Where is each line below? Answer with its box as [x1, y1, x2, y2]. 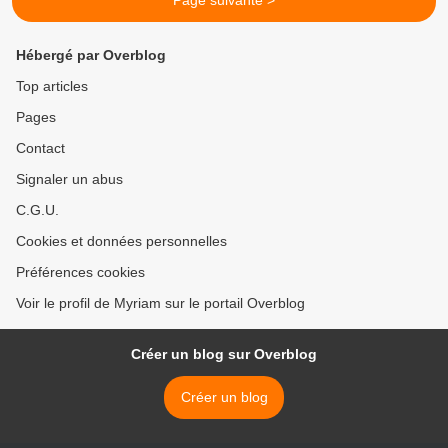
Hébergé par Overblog [16, 47, 166, 64]
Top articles [16, 78, 88, 95]
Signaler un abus [16, 171, 123, 188]
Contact [16, 140, 65, 157]
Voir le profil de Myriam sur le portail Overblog [16, 295, 305, 312]
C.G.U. [16, 202, 59, 219]
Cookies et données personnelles [16, 233, 227, 250]
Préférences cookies [16, 264, 145, 281]
